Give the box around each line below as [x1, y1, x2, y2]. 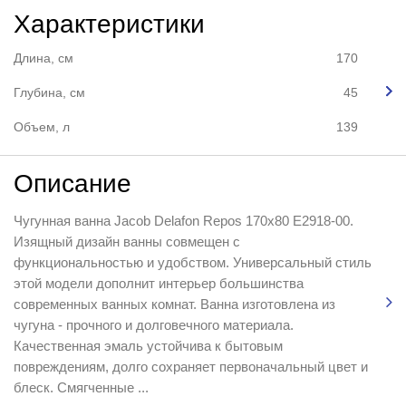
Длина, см [13, 50, 73, 65]
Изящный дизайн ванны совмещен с [13, 233, 240, 249]
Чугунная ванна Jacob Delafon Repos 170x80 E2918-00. [13, 212, 353, 228]
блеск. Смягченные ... [13, 379, 149, 395]
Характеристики [13, 9, 205, 38]
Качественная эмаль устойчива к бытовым [13, 337, 283, 353]
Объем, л [13, 119, 70, 134]
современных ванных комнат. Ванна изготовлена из [13, 295, 335, 312]
